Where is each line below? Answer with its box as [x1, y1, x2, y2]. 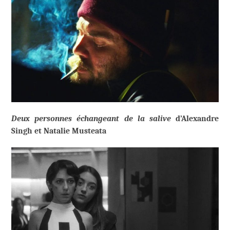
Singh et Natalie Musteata [11, 126, 106, 136]
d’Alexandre [170, 113, 219, 123]
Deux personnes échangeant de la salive [11, 113, 171, 123]
